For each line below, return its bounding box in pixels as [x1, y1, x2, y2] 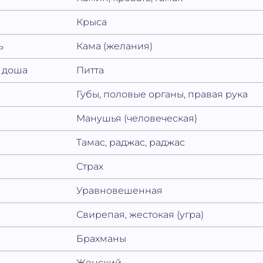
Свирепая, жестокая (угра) [76, 209, 204, 221]
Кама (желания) [76, 41, 153, 52]
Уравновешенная [76, 185, 163, 197]
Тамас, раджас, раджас [76, 137, 186, 149]
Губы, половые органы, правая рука [76, 89, 248, 100]
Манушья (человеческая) [76, 113, 198, 124]
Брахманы [76, 233, 127, 245]
